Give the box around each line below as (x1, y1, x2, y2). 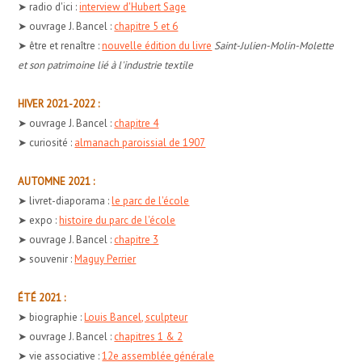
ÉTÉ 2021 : (18, 290, 66, 305)
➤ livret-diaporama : (18, 193, 112, 208)
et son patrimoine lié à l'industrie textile (18, 57, 194, 72)
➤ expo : (18, 213, 60, 227)
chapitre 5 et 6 (114, 19, 179, 33)
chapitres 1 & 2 (114, 329, 183, 343)
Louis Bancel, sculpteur (84, 309, 188, 324)
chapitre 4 (114, 116, 159, 130)
